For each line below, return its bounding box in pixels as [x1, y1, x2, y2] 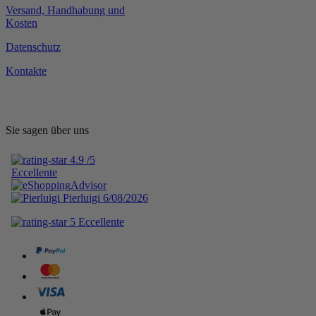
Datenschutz [6, 41, 61, 54]
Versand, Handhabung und [6, 4, 125, 17]
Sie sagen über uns [6, 124, 89, 137]
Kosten [6, 17, 37, 30]
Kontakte [6, 65, 47, 78]
